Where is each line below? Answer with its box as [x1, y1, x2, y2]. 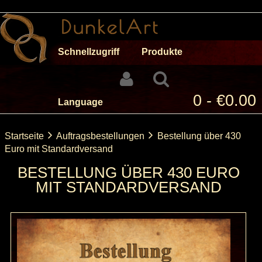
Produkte [142, 47, 182, 57]
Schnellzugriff [58, 47, 119, 57]
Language [58, 97, 103, 107]
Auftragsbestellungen [56, 131, 144, 141]
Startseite [5, 131, 44, 141]
